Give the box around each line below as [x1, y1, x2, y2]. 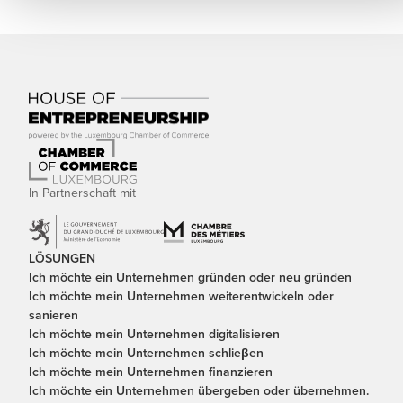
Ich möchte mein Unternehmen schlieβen [29, 343, 264, 362]
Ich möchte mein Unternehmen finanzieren [29, 362, 273, 381]
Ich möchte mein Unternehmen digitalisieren [29, 324, 280, 343]
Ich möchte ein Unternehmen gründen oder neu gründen [29, 267, 352, 286]
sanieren [29, 305, 78, 324]
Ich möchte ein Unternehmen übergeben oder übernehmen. [29, 381, 369, 399]
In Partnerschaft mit [29, 184, 136, 202]
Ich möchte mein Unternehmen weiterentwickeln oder [29, 286, 334, 305]
